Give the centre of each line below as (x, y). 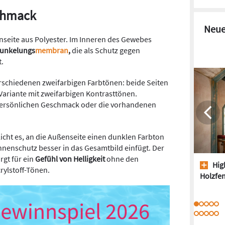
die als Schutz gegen (106, 50)
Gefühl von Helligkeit (70, 159)
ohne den (122, 159)
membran (52, 50)
